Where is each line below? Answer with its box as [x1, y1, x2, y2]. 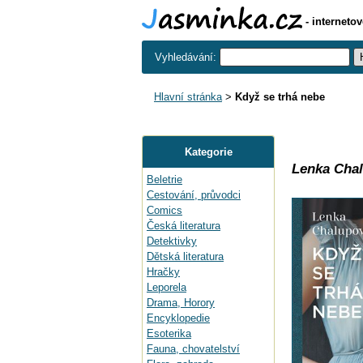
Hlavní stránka [154, 91, 222, 103]
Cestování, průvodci [147, 189, 241, 201]
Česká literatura [147, 220, 220, 232]
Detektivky [147, 235, 197, 247]
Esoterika [147, 327, 191, 340]
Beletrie [147, 173, 182, 186]
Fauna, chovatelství [147, 343, 240, 355]
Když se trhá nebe [235, 91, 325, 103]
